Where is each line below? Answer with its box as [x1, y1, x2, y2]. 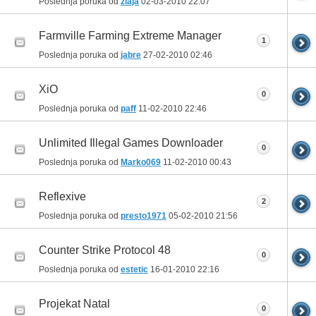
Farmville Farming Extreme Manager [39, 30, 221, 42]
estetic [121, 265, 148, 275]
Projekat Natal [39, 298, 110, 310]
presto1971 [121, 211, 166, 221]
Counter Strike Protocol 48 [39, 244, 171, 257]
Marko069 [121, 157, 161, 168]
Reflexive [39, 190, 86, 203]
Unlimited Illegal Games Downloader [39, 137, 223, 150]
